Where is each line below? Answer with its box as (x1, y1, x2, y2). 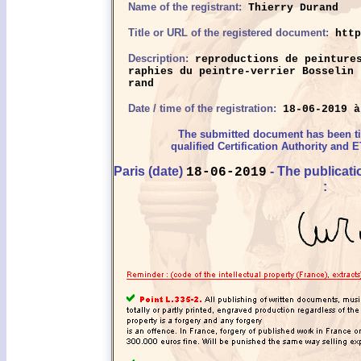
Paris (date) (114, 164, 186, 178)
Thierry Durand (242, 2, 338, 14)
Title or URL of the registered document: (128, 27, 329, 39)
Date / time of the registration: (128, 102, 276, 114)
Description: (128, 52, 189, 64)
